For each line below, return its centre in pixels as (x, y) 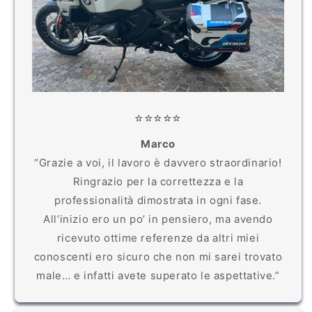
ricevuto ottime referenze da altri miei (158, 237)
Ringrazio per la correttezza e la (158, 181)
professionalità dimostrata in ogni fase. (158, 200)
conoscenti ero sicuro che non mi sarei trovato (158, 256)
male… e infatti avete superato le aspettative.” (158, 275)
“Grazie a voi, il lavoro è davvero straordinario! (158, 162)
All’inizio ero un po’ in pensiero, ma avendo (158, 219)
